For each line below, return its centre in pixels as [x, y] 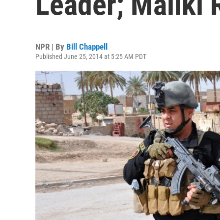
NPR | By [51, 47]
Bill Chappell [87, 47]
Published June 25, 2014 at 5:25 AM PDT [91, 56]
